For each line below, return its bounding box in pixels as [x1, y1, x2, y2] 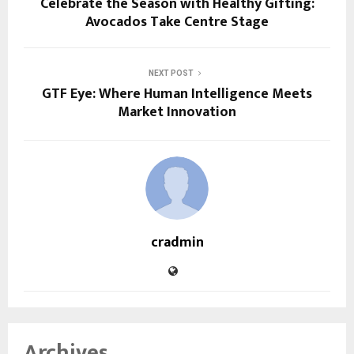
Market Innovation [118, 100, 236, 125]
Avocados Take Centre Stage [85, 10, 269, 35]
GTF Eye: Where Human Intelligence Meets [42, 82, 312, 107]
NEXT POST [148, 69, 194, 78]
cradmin [150, 231, 204, 255]
